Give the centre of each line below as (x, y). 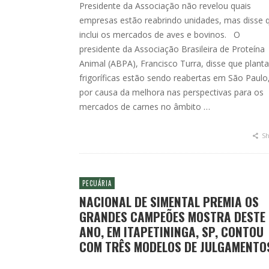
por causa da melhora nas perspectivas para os (171, 92)
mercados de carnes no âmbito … (145, 107)
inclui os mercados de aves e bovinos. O (160, 35)
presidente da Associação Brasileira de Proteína (172, 49)
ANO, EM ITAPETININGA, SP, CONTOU (171, 231)
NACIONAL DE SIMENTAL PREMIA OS (169, 201)
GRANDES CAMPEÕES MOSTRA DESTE (172, 216)
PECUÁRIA (97, 183)
